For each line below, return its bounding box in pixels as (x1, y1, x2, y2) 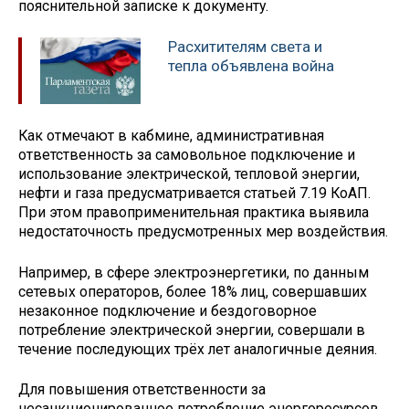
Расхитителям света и (168, 37, 322, 57)
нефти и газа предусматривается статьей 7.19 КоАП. (18, 184, 371, 202)
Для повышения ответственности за (18, 381, 266, 399)
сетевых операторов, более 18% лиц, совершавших (18, 282, 367, 300)
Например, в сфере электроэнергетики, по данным (18, 263, 369, 281)
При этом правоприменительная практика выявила (18, 203, 369, 221)
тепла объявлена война (168, 57, 334, 76)
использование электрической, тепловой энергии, (18, 164, 360, 183)
